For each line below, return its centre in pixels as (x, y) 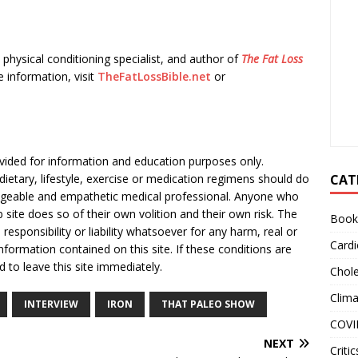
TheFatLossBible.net (154, 76)
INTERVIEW (51, 304)
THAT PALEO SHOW (208, 304)
